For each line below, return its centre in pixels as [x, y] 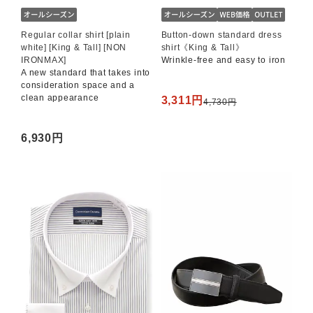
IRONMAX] [44, 60]
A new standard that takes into [86, 73]
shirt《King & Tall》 [203, 48]
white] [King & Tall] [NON [74, 48]
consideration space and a [78, 86]
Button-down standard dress [221, 35]
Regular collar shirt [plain [76, 35]
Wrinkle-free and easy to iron [223, 60]
